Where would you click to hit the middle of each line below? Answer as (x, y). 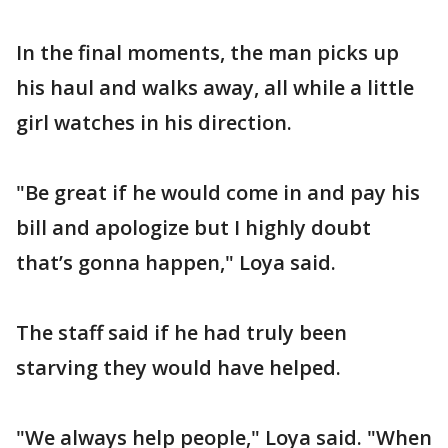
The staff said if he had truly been (181, 332)
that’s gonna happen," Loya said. (176, 262)
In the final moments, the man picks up (207, 52)
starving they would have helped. (178, 367)
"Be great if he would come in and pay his (218, 192)
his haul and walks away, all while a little (215, 87)
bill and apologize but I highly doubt (193, 227)
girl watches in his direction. (154, 122)
